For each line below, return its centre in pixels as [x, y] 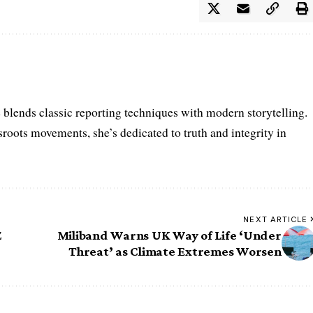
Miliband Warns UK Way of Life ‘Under [169, 235]
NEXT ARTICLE [276, 219]
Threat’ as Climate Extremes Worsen [175, 251]
